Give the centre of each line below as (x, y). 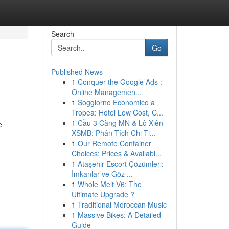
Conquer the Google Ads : (120, 82)
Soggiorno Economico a (116, 102)
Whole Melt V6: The (109, 184)
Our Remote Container (114, 143)
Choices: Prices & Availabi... (116, 153)
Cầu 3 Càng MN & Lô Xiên (120, 123)
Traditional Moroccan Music (122, 204)
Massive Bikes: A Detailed (119, 215)
